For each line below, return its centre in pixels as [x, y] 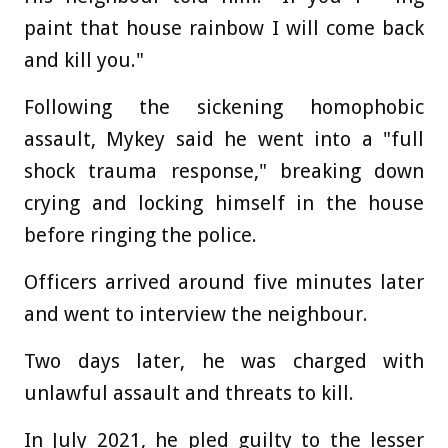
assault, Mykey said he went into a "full [224, 138]
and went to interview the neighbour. [196, 313]
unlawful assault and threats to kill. [189, 392]
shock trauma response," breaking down [224, 170]
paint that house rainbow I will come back [224, 27]
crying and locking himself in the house [224, 202]
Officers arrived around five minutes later [224, 281]
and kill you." [84, 59]
